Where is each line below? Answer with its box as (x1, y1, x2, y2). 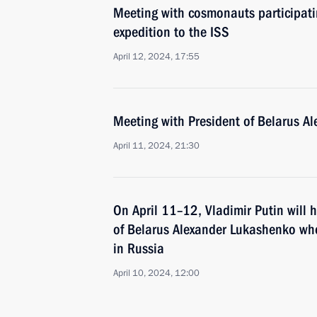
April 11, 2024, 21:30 (113, 139, 200, 152)
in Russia (113, 240, 164, 257)
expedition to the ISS (113, 23, 229, 40)
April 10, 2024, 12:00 (113, 267, 200, 279)
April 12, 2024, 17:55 (113, 50, 200, 63)
